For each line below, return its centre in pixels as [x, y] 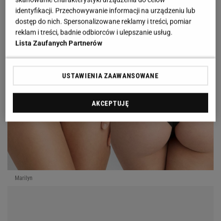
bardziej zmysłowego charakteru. [74, 16]
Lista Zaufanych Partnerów [59, 43]
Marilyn [24, 178]
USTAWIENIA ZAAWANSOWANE [110, 76]
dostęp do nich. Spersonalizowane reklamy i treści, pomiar [104, 21]
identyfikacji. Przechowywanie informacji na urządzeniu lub [106, 11]
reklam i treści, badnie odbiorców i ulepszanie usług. [94, 32]
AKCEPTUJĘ [110, 103]
